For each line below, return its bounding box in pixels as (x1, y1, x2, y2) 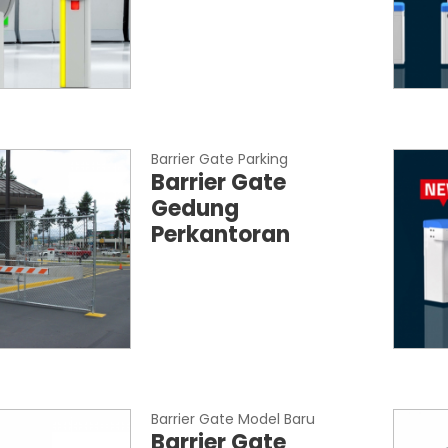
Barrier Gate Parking (150, 149, 288, 169)
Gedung (150, 193, 239, 224)
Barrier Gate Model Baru (150, 409, 315, 429)
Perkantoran (150, 219, 290, 250)
